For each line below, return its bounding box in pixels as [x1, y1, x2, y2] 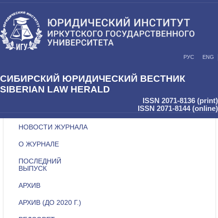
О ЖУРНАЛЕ [18, 140, 59, 148]
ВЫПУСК [18, 164, 47, 172]
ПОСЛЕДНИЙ [18, 157, 62, 165]
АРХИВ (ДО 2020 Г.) [18, 199, 82, 206]
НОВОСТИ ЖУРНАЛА [18, 123, 88, 131]
